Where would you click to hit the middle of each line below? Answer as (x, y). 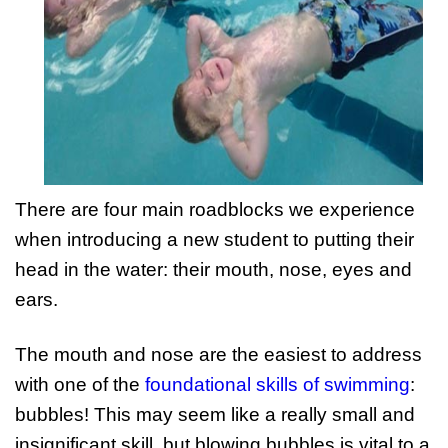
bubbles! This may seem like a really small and (215, 414)
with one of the (80, 384)
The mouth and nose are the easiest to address (218, 354)
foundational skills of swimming (277, 384)
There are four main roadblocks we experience (215, 209)
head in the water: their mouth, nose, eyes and (213, 269)
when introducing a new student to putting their (214, 239)
